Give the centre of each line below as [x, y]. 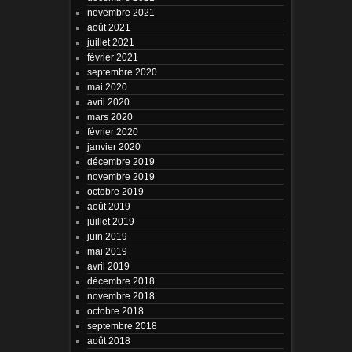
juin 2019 [107, 236]
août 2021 [108, 27]
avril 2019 [108, 266]
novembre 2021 [121, 12]
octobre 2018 [115, 310]
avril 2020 [108, 101]
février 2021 [112, 57]
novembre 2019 [121, 176]
